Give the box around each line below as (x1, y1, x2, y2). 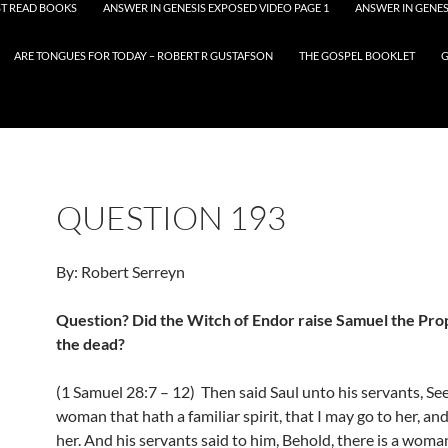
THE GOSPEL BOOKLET (299, 49, 415, 62)
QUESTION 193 (56, 197, 286, 238)
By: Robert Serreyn (56, 262, 185, 281)
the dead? (56, 334, 125, 353)
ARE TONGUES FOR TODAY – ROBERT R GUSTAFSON (14, 49, 273, 62)
